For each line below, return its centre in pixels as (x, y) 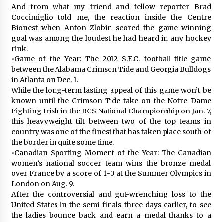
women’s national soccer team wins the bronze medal (111, 163)
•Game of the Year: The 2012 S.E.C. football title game (111, 59)
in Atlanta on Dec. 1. (45, 80)
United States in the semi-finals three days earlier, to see (111, 204)
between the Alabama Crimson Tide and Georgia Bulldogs (111, 69)
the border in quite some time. (62, 142)
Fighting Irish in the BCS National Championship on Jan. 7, (111, 111)
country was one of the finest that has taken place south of (111, 132)
